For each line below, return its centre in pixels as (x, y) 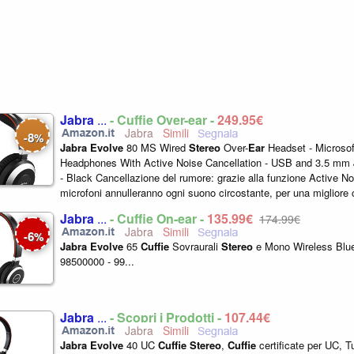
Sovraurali (195, 246)
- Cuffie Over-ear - (164, 120)
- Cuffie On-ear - (158, 218)
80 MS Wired (156, 147)
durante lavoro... (97, 207)
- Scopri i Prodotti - (167, 317)
